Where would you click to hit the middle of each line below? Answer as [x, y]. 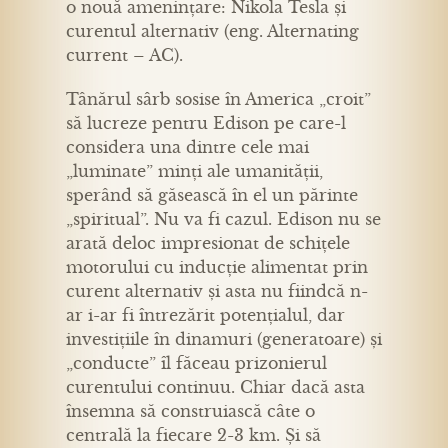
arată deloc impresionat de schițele [208, 242]
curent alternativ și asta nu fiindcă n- [217, 290]
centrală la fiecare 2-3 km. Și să [193, 434]
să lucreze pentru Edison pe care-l [206, 122]
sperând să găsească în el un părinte [212, 194]
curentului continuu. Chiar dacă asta [215, 386]
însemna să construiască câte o [190, 410]
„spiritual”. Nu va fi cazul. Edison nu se [223, 218]
